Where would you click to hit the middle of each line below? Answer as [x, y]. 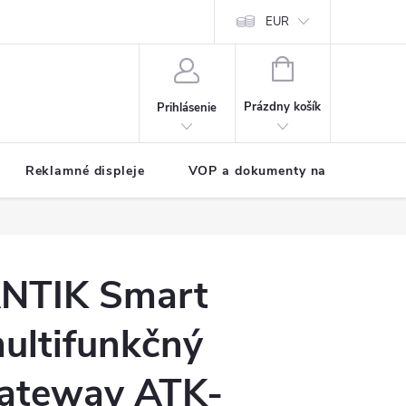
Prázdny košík [283, 107]
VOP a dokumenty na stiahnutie [292, 171]
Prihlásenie [187, 107]
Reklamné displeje [85, 171]
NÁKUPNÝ [320, 67]
